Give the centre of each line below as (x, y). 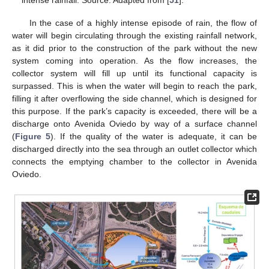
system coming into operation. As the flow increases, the (134, 61)
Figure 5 (33, 137)
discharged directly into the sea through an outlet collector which (134, 149)
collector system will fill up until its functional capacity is (134, 74)
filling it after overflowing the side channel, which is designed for (134, 99)
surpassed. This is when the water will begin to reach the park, (134, 86)
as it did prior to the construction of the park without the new (134, 48)
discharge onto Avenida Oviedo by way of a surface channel (134, 124)
